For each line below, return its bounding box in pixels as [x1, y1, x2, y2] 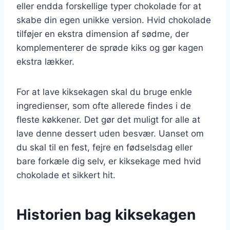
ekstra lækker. [16, 56, 74, 67]
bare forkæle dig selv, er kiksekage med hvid [16, 156, 201, 166]
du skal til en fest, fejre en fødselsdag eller [16, 142, 193, 152]
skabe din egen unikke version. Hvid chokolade [16, 14, 211, 25]
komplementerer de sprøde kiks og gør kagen [16, 42, 203, 53]
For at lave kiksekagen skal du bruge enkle [16, 86, 192, 97]
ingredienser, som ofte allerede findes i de [16, 100, 191, 111]
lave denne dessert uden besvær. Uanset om [16, 128, 204, 139]
